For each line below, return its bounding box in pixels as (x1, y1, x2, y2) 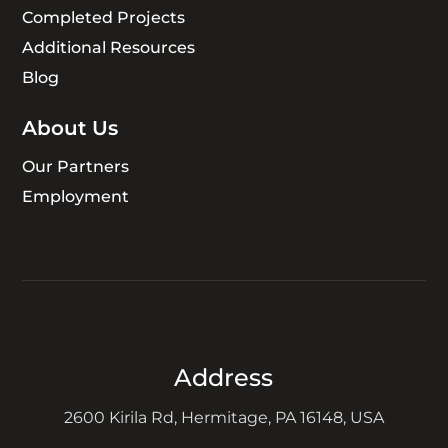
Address (174, 362, 274, 392)
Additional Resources (22, 37, 196, 57)
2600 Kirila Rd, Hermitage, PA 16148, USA (63, 407, 384, 427)
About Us (22, 115, 119, 140)
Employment (22, 186, 130, 206)
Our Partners (22, 156, 130, 176)
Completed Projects (22, 7, 186, 27)
